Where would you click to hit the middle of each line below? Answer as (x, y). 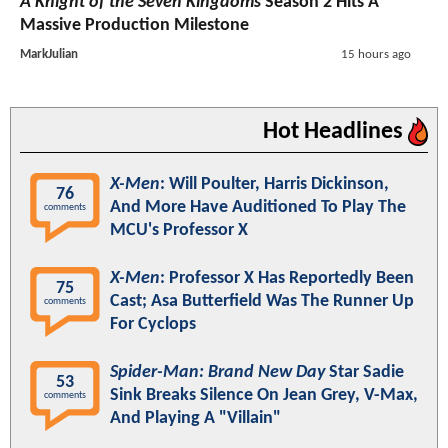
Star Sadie (364, 372)
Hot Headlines (335, 131)
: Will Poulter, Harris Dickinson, (274, 184)
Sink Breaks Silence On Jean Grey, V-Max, (264, 395)
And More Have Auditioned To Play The (258, 207)
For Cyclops (153, 324)
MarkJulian (49, 54)
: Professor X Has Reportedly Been (287, 278)
